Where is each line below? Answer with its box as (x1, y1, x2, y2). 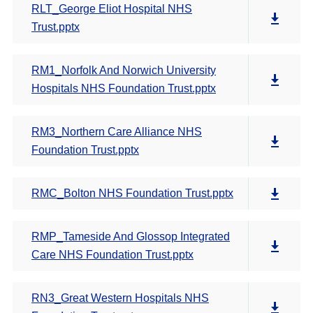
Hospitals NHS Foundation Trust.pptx (31, 82, 216, 94)
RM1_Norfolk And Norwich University (31, 64, 216, 76)
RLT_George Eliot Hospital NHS (31, 3, 192, 15)
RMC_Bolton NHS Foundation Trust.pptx (31, 187, 233, 199)
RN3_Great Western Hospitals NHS (31, 292, 209, 304)
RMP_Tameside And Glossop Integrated (31, 231, 230, 242)
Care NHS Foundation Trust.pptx (31, 249, 194, 261)
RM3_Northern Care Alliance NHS (31, 126, 202, 138)
